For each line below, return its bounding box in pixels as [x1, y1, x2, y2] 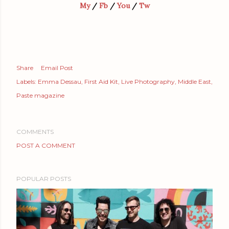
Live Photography [121, 77, 175, 85]
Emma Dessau [38, 77, 81, 85]
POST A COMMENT [16, 141, 75, 149]
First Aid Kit [84, 77, 118, 85]
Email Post [41, 63, 73, 72]
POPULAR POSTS [16, 174, 71, 182]
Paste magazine [16, 91, 64, 99]
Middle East [178, 77, 211, 85]
